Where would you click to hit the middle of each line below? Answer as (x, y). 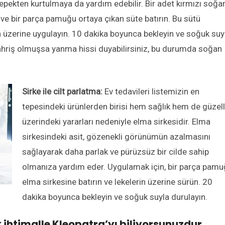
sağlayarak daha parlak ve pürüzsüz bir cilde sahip (116, 152)
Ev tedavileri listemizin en (151, 92)
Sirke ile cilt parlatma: (62, 92)
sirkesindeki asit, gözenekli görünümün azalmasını (116, 137)
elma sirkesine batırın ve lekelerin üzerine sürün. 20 (117, 182)
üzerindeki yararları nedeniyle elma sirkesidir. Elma (116, 122)
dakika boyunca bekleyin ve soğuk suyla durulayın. (115, 197)
